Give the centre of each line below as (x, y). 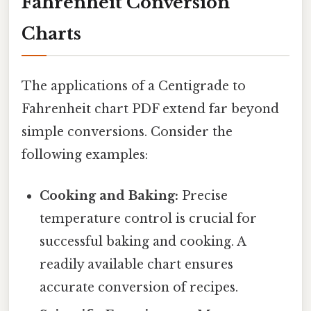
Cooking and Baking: (109, 195)
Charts (51, 34)
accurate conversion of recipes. (139, 287)
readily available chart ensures (137, 264)
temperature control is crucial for (149, 218)
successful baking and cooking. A (143, 241)
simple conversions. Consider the (127, 132)
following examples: (85, 154)
